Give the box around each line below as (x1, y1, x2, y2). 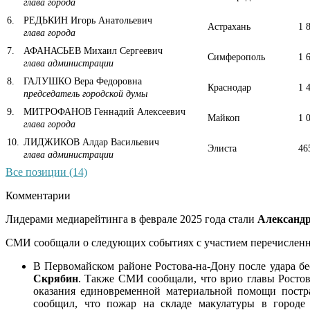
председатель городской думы (24, 88, 147, 99)
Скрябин (33, 272, 78, 284)
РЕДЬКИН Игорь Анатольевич (21, 15, 152, 26)
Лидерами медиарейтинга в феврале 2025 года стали (6, 212, 257, 225)
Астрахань (208, 21, 250, 32)
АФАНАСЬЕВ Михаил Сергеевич (21, 45, 163, 56)
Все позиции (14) (6, 165, 87, 178)
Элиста (208, 143, 237, 154)
